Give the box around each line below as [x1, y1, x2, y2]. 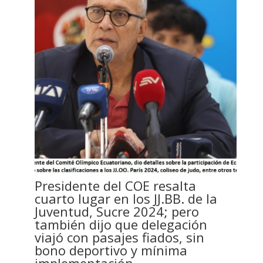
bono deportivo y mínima [34, 241, 187, 259]
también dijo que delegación [34, 215, 207, 233]
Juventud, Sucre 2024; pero [34, 202, 199, 220]
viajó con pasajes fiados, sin [34, 228, 204, 246]
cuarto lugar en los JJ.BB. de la [34, 189, 217, 207]
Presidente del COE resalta [34, 176, 196, 194]
